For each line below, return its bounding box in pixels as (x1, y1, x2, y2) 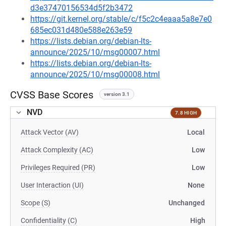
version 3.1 (104, 91, 130, 97)
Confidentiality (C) (21, 216, 77, 224)
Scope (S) (21, 199, 50, 207)
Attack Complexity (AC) (21, 146, 93, 154)
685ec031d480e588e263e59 (30, 25, 132, 35)
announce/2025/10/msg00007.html (30, 47, 160, 57)
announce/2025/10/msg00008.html (30, 70, 160, 79)
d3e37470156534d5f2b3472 (30, 3, 133, 13)
